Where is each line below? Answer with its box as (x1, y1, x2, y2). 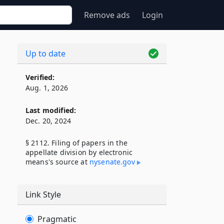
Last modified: (25, 105, 76, 115)
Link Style (25, 189, 61, 200)
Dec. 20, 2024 (25, 116, 71, 125)
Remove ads (84, 9, 130, 20)
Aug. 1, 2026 (25, 83, 68, 92)
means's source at (25, 157, 89, 166)
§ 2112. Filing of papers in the (25, 138, 127, 147)
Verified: (25, 72, 55, 82)
